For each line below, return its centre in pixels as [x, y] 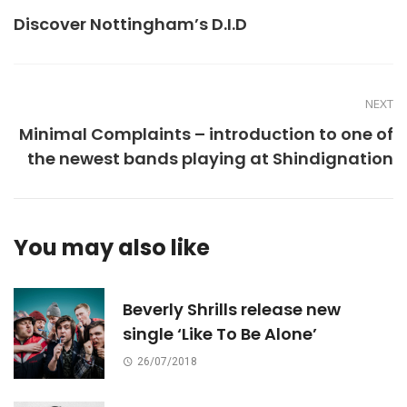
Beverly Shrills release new [232, 310]
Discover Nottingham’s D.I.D [130, 25]
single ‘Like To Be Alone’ [220, 334]
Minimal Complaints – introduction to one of [206, 134]
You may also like [112, 248]
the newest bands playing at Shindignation [210, 159]
